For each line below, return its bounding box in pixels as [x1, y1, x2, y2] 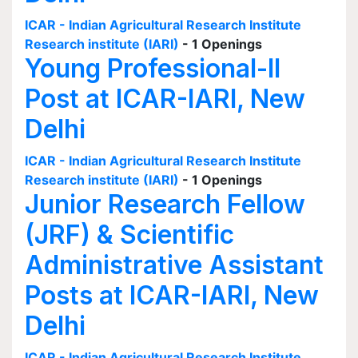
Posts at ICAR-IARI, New [25, 280, 319, 311]
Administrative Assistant [25, 249, 324, 280]
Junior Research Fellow [25, 189, 305, 220]
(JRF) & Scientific [25, 219, 234, 250]
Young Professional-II [25, 53, 280, 84]
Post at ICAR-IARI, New [25, 83, 305, 114]
